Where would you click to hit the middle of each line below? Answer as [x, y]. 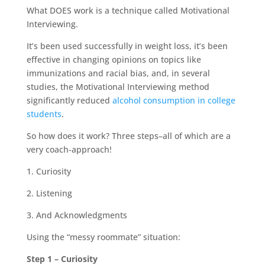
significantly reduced [69, 100]
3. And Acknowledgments [77, 215]
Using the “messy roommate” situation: [103, 237]
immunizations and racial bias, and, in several [118, 73]
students [44, 114]
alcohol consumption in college [174, 100]
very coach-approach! [69, 149]
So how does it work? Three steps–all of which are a [128, 136]
